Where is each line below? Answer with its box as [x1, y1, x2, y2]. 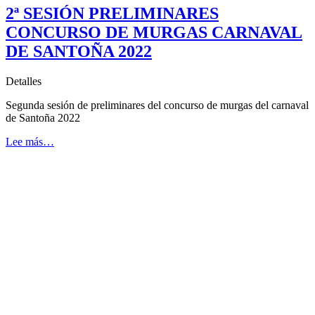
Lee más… [6, 135, 54, 148]
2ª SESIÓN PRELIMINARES [6, 4, 219, 22]
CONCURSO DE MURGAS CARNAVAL [6, 22, 302, 41]
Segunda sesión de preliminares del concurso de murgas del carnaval [6, 98, 309, 111]
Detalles [6, 75, 41, 87]
